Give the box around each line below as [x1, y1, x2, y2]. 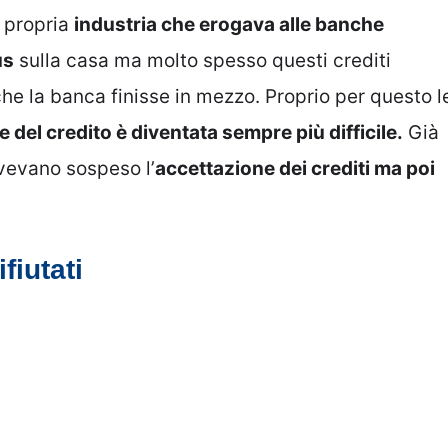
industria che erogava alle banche [74, 13, 384, 37]
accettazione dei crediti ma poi [155, 157, 435, 181]
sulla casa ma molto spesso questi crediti [14, 49, 391, 73]
